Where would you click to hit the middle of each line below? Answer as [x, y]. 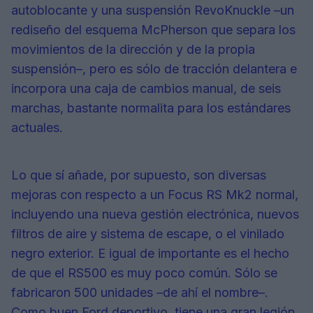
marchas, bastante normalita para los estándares [151, 108]
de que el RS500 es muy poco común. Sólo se [144, 272]
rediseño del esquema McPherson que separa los [153, 29]
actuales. [37, 127]
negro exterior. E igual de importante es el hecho [150, 253]
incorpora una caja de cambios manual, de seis [146, 88]
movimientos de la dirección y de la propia [133, 49]
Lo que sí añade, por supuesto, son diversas [139, 175]
